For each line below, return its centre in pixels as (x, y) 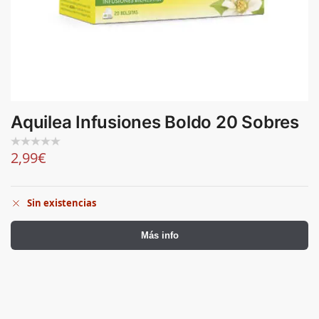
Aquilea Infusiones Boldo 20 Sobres (155, 122)
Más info (159, 236)
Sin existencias (62, 203)
